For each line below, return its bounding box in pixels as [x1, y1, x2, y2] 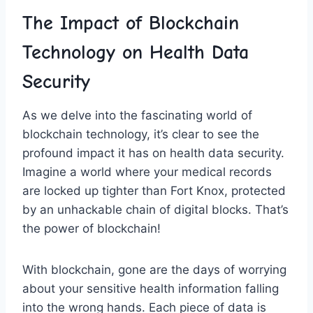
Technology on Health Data [22, 41, 249, 64]
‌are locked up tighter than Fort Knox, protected [22, 183, 286, 198]
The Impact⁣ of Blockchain [22, 11, 239, 34]
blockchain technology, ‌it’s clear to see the [22, 126, 259, 141]
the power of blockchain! [22, 221, 161, 235]
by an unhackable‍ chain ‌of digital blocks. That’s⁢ [22, 202, 289, 217]
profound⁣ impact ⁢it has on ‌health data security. [22, 145, 284, 160]
